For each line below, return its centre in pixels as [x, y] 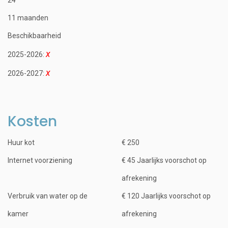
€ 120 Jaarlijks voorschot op [166, 196]
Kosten [32, 121]
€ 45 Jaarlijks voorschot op [164, 160]
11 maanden [28, 18]
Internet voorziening [40, 160]
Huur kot [21, 142]
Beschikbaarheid [34, 35]
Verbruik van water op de [48, 196]
